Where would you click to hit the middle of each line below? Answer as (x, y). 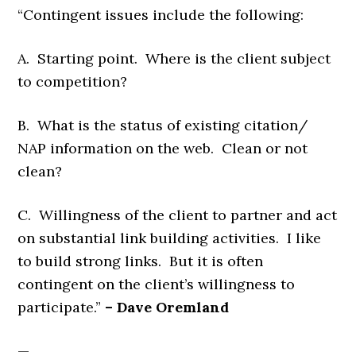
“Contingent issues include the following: (161, 15)
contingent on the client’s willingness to (157, 284)
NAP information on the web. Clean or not (163, 148)
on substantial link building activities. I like (170, 238)
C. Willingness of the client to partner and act (178, 215)
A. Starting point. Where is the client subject (174, 58)
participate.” (62, 307)
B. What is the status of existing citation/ (163, 125)
